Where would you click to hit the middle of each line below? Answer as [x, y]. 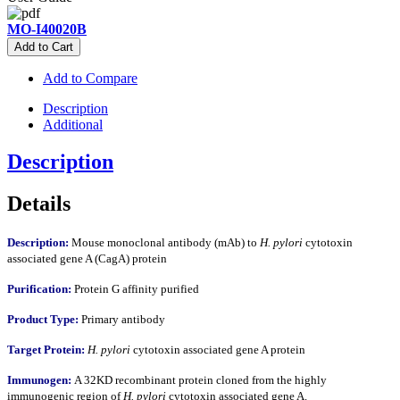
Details [39, 204]
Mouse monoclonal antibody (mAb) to [164, 243]
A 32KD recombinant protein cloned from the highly [199, 380]
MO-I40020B [47, 29]
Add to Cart [44, 46]
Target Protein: [46, 350]
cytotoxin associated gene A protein [218, 350]
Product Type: [43, 320]
